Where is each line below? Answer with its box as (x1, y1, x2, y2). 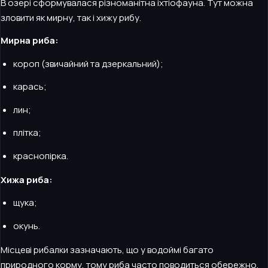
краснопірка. (13, 149, 68, 162)
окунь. (13, 219, 40, 232)
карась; (13, 80, 47, 93)
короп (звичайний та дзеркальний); (13, 57, 163, 70)
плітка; (13, 126, 41, 139)
